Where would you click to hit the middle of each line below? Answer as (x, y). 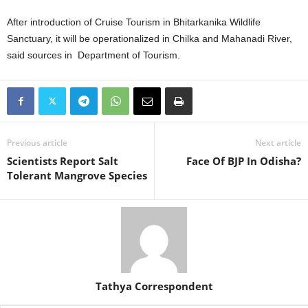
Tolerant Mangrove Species (77, 175)
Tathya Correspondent (154, 286)
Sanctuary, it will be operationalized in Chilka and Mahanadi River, (150, 38)
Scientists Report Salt (63, 161)
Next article (278, 143)
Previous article (37, 143)
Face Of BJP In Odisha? (244, 161)
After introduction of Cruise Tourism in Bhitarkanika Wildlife (134, 22)
